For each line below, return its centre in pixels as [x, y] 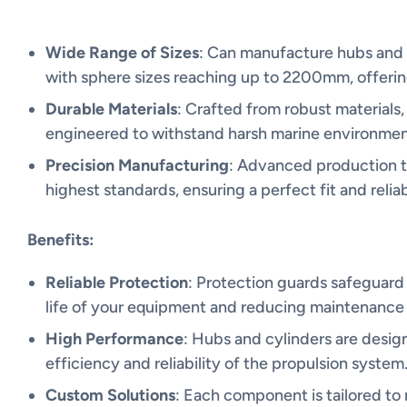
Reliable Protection [117, 283]
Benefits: [60, 240]
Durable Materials [111, 109]
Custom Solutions [110, 395]
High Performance [114, 339]
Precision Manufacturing [137, 165]
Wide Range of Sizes [122, 53]
